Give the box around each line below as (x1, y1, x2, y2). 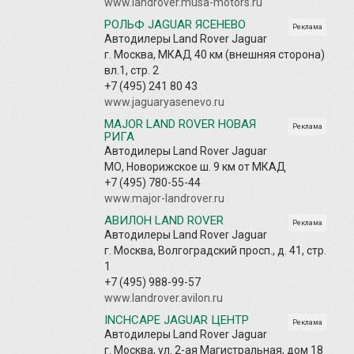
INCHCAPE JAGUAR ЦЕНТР (104, 312, 249, 327)
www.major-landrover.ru (104, 191, 224, 205)
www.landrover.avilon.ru (104, 291, 223, 304)
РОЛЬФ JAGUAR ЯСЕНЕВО (104, 17, 246, 32)
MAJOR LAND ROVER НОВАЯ (104, 116, 256, 131)
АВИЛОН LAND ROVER (104, 213, 224, 228)
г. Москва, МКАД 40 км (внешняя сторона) (104, 47, 325, 61)
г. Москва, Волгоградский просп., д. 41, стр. (104, 243, 326, 257)
